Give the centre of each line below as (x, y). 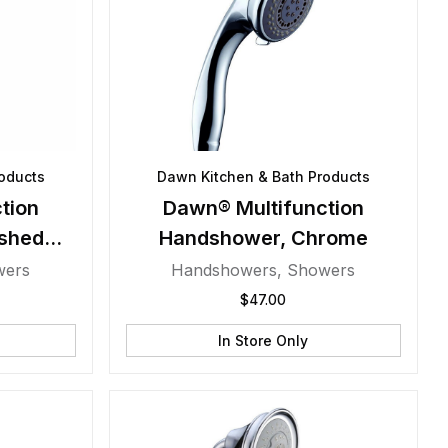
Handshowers (224, 270)
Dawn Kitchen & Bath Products (263, 176)
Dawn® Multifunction (263, 208)
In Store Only (263, 340)
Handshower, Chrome (263, 238)
